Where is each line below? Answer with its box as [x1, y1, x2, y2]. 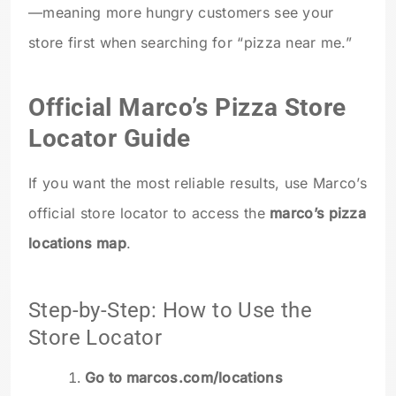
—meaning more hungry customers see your [28, 4, 334, 22]
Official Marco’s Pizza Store [28, 92, 346, 122]
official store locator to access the [28, 203, 270, 222]
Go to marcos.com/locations [85, 369, 283, 387]
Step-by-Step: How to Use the [28, 298, 313, 324]
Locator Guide [28, 123, 191, 153]
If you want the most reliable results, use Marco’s [28, 173, 367, 192]
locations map [28, 233, 126, 252]
